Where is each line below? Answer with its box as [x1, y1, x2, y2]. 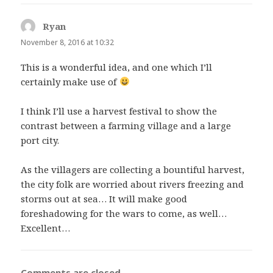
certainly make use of [21, 75, 119, 88]
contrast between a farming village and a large [21, 119, 232, 132]
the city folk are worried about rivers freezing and [21, 177, 244, 190]
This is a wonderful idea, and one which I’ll [21, 60, 213, 73]
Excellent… [21, 221, 71, 234]
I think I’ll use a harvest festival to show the [21, 104, 218, 117]
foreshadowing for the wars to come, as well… [21, 207, 227, 219]
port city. [21, 133, 60, 146]
